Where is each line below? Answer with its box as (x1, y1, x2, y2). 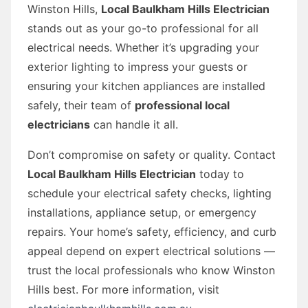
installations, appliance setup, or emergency (27, 205, 256, 219)
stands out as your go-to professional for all (27, 21, 258, 35)
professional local (135, 98, 230, 112)
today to (196, 166, 244, 181)
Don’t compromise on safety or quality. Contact (27, 147, 276, 162)
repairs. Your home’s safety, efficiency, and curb (27, 224, 276, 239)
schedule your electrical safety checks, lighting (27, 186, 272, 200)
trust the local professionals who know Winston (27, 263, 275, 277)
